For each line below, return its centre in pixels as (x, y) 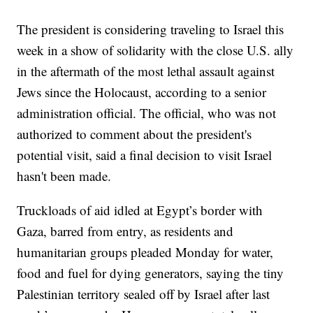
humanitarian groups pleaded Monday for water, (145, 252)
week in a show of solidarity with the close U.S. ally (155, 50)
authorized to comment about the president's (134, 133)
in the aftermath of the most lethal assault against (146, 71)
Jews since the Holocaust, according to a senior (142, 92)
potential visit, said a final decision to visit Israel (145, 154)
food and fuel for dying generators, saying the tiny (151, 272)
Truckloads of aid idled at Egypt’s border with (140, 210)
